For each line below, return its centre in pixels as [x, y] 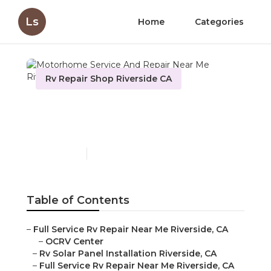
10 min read [114, 154]
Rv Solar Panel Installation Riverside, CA [128, 254]
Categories [219, 22]
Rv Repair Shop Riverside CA [109, 79]
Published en [58, 154]
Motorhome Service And [128, 109]
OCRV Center [74, 242]
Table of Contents [78, 201]
